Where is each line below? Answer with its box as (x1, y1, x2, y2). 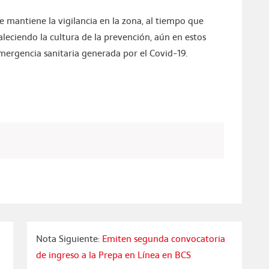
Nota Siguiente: (35, 231, 102, 246)
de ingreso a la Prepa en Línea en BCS (35, 247, 191, 262)
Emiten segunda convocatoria (101, 231, 225, 246)
